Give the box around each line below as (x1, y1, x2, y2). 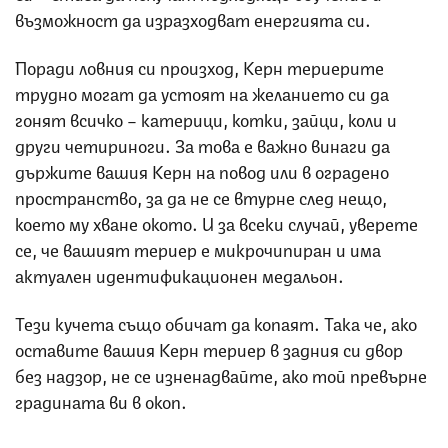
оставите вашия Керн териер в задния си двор (15, 335, 403, 362)
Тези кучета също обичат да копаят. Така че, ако (15, 309, 417, 336)
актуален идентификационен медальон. (15, 261, 344, 288)
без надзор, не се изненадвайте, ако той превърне (15, 361, 427, 388)
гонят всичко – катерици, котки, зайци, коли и (15, 105, 397, 132)
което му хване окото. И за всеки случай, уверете (15, 209, 418, 236)
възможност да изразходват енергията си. (15, 5, 375, 32)
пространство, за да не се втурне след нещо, (15, 183, 387, 210)
